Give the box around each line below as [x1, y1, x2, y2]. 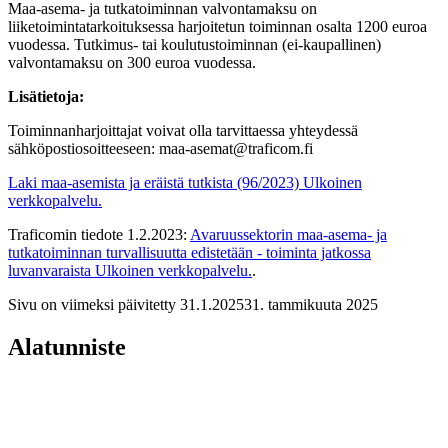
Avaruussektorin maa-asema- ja [190, 225, 387, 243]
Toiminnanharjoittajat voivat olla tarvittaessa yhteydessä [8, 121, 358, 139]
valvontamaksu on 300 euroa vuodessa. [8, 53, 256, 71]
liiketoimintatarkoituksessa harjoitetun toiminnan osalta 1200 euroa [8, 17, 427, 35]
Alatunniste [8, 333, 126, 360]
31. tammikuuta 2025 [244, 295, 378, 313]
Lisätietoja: [8, 87, 84, 105]
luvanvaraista [8, 261, 91, 279]
